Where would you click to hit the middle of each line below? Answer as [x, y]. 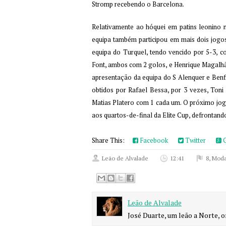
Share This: [110, 140]
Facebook [153, 140]
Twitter [195, 140]
